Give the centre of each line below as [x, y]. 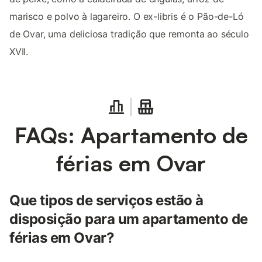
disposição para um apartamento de [129, 219]
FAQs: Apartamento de [131, 135]
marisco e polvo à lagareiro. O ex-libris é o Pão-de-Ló [127, 17]
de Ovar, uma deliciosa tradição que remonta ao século [129, 34]
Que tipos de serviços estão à [106, 201]
